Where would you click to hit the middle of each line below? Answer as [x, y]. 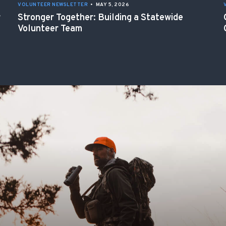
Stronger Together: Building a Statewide [100, 18]
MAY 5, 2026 [112, 5]
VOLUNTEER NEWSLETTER [53, 5]
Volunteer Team [50, 29]
